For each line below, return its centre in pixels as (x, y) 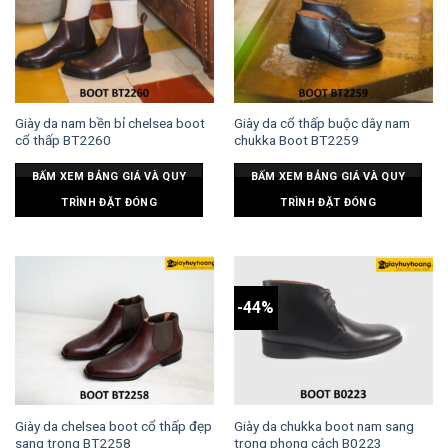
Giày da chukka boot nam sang (323, 425)
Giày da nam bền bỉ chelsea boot (109, 122)
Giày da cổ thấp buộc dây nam (321, 122)
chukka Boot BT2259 (296, 139)
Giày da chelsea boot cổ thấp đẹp (113, 425)
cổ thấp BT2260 (62, 139)
